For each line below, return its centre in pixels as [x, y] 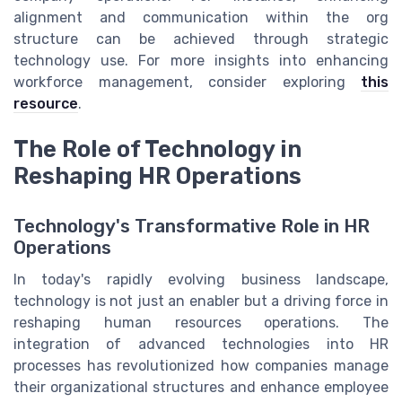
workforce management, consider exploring [187, 83]
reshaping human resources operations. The [201, 322]
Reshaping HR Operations [157, 175]
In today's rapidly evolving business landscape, [201, 279]
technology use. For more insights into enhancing [201, 61]
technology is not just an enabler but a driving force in [201, 301]
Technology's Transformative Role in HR [192, 226]
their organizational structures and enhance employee [201, 387]
